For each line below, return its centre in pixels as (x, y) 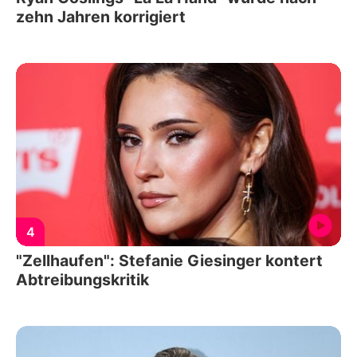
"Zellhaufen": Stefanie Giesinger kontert (169, 260)
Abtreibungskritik (82, 279)
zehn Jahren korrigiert (101, 17)
